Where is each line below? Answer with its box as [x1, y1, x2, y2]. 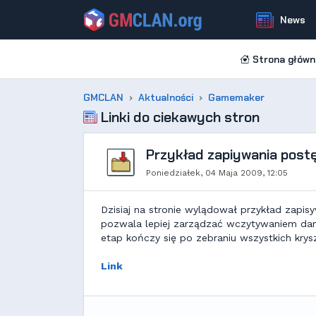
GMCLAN [83, 91, 123, 104]
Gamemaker [208, 91, 265, 104]
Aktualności [138, 91, 193, 104]
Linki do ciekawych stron [97, 108, 260, 126]
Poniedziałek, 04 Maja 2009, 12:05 [146, 168, 288, 178]
